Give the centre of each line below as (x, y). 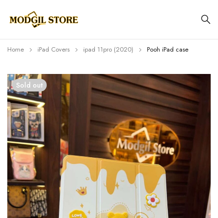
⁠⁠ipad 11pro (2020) (108, 49)
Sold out (29, 85)
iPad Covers (54, 49)
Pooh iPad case (168, 49)
